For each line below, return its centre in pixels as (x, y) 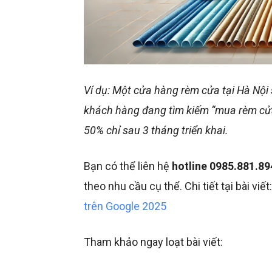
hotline (191, 166)
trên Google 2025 (125, 206)
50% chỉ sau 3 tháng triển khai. (156, 131)
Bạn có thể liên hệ (128, 166)
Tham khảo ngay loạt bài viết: (153, 242)
